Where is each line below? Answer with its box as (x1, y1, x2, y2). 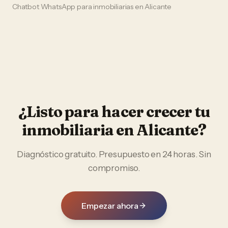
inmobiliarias (93, 2, 134, 11)
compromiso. (88, 163, 140, 173)
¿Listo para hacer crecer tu (18, 102, 210, 121)
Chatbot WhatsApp (12, 2, 76, 11)
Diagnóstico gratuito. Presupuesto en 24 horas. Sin (17, 149, 211, 159)
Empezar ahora (81, 201, 138, 211)
